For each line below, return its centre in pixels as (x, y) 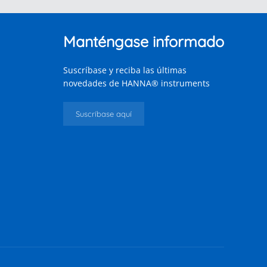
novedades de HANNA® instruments (136, 83)
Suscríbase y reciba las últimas (125, 70)
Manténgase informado (144, 42)
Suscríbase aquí (104, 114)
